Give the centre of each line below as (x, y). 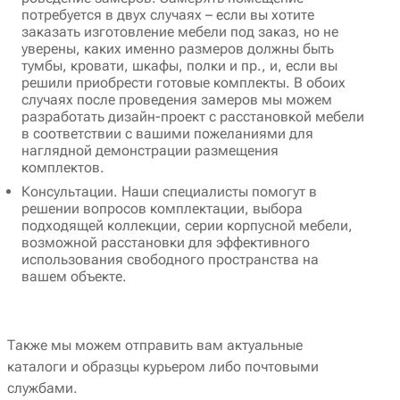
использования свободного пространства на (170, 260)
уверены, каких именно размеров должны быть (178, 49)
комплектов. (63, 168)
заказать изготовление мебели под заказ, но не (180, 32)
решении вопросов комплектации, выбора (162, 209)
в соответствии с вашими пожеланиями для (167, 134)
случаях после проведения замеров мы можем (177, 100)
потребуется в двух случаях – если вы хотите (168, 15)
